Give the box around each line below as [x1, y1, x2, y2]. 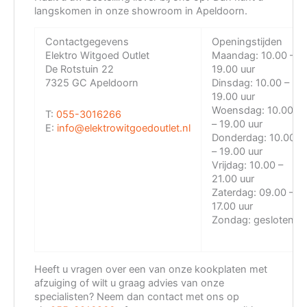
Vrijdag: [211, 159, 247, 172]
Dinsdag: [211, 77, 253, 90]
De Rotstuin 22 [45, 63, 114, 76]
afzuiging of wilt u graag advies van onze [34, 277, 225, 289]
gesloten [250, 214, 294, 227]
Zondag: [211, 214, 251, 227]
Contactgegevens [45, 36, 129, 49]
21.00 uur [211, 173, 254, 186]
